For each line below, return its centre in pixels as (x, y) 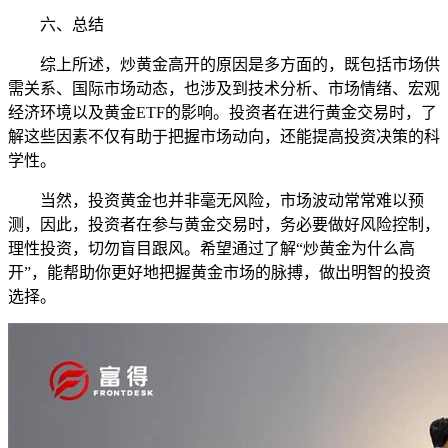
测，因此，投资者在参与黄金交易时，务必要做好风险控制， (224, 224)
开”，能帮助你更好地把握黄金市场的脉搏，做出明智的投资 (219, 272)
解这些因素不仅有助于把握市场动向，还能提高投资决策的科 (224, 136)
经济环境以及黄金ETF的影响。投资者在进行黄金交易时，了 (222, 112)
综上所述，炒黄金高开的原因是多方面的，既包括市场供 (240, 64)
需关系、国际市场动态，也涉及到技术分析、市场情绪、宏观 (224, 88)
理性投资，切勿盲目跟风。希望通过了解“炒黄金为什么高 (211, 248)
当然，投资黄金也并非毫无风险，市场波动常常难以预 (232, 200)
